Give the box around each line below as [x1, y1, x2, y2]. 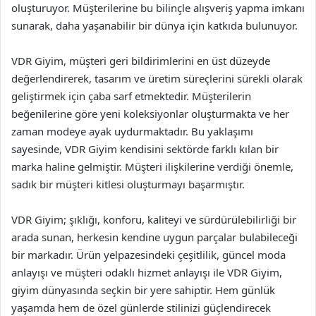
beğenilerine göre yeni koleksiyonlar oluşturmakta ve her [11, 107, 289, 121]
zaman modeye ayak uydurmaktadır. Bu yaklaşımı [11, 124, 253, 138]
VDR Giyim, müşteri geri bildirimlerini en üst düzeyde [11, 54, 270, 68]
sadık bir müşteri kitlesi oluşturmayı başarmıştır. [11, 177, 245, 191]
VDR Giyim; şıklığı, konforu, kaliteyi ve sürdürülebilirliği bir [11, 212, 296, 226]
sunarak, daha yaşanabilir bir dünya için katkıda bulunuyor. [11, 18, 298, 32]
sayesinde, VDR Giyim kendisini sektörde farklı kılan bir [11, 142, 279, 156]
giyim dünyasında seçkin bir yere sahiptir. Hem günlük [11, 283, 275, 297]
